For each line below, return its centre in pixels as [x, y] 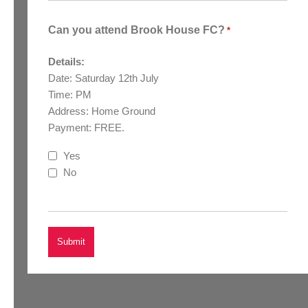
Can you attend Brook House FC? [136, 30]
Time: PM [70, 95]
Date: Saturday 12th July [103, 78]
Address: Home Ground [102, 111]
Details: [66, 62]
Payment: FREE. [86, 128]
